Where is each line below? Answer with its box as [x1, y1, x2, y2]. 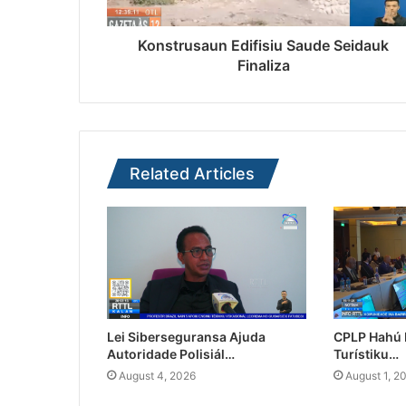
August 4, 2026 [119, 369, 196, 383]
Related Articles [130, 164, 255, 184]
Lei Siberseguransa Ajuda [107, 329, 266, 345]
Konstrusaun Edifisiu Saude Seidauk [138, 36, 389, 55]
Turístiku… [333, 346, 399, 362]
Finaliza [237, 56, 290, 75]
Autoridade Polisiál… [107, 346, 235, 362]
